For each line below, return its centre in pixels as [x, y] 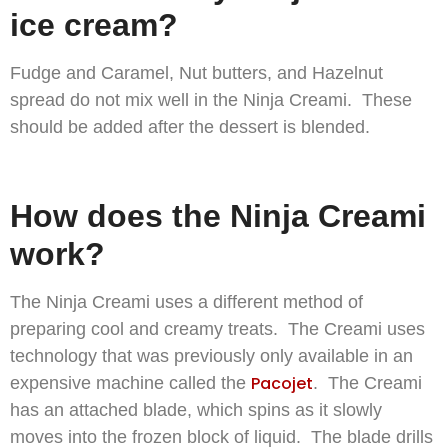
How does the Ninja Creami [218, 215]
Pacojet [282, 383]
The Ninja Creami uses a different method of [186, 301]
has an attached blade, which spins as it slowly [196, 409]
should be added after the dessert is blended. [190, 127]
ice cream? [94, 25]
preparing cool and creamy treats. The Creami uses [217, 328]
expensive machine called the [130, 382]
